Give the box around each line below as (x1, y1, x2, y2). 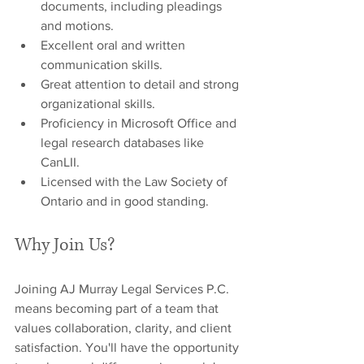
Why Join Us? (15, 233, 115, 257)
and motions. (41, 19, 114, 32)
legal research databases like (41, 136, 207, 149)
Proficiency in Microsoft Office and (41, 116, 240, 130)
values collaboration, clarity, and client (15, 321, 235, 335)
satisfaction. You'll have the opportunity (15, 340, 242, 354)
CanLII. (41, 155, 80, 169)
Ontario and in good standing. (41, 194, 209, 208)
